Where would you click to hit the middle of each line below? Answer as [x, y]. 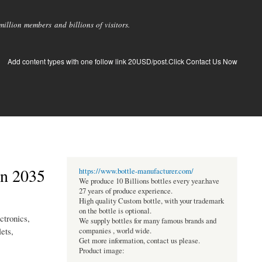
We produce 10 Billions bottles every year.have [149, 181]
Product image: [101, 251]
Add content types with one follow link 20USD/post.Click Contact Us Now [123, 61]
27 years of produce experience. [125, 191]
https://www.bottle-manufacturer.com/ [136, 171]
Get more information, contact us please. [139, 241]
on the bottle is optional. [115, 211]
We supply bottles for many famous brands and [147, 221]
